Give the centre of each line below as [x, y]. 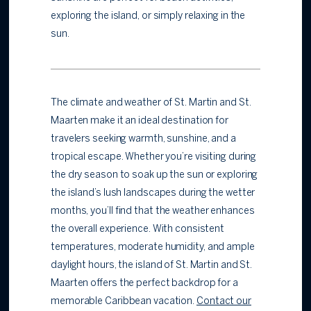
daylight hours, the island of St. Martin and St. [152, 266]
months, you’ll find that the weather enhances [153, 212]
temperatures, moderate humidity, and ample [153, 248]
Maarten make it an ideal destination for [140, 121]
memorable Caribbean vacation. [124, 302]
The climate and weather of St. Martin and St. [151, 103]
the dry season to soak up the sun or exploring [154, 176]
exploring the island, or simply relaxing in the [148, 17]
